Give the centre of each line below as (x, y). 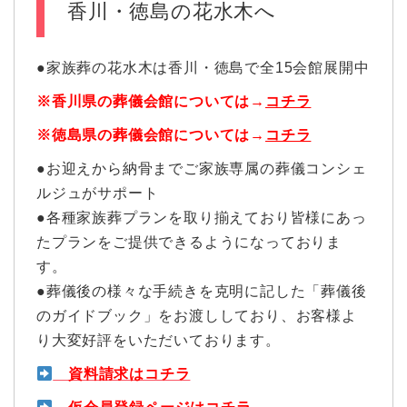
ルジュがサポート (98, 194)
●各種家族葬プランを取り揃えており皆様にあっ (202, 218)
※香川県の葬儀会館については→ (151, 102)
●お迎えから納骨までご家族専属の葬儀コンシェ (202, 169)
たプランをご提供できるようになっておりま (189, 243)
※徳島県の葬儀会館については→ (151, 135)
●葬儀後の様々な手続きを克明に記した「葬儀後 (202, 292)
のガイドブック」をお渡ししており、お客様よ (197, 316)
